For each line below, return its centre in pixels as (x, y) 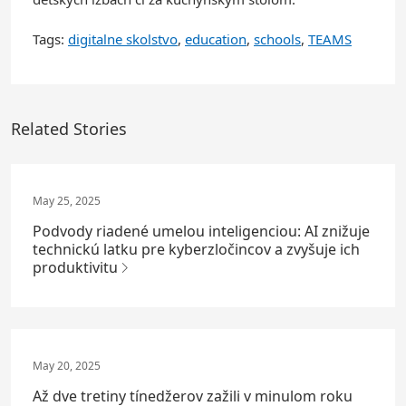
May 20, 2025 (67, 365)
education (216, 39)
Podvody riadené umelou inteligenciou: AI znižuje (201, 231)
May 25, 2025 (67, 200)
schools (277, 39)
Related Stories (69, 128)
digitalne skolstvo (123, 39)
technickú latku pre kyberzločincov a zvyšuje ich (196, 249)
